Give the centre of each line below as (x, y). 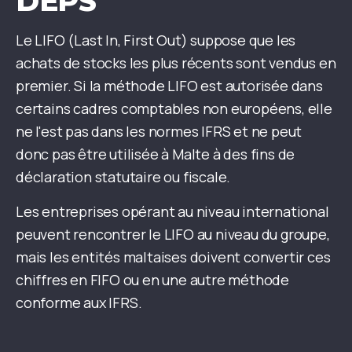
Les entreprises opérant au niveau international (172, 212)
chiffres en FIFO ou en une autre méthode (152, 280)
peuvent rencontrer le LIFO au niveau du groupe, (173, 235)
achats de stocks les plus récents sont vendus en (176, 63)
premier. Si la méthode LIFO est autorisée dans (169, 86)
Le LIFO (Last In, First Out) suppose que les (156, 40)
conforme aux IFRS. (79, 303)
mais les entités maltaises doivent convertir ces (173, 257)
